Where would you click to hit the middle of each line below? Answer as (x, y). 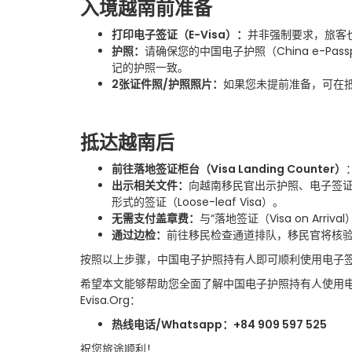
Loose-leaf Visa (220, 202)
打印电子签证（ (150, 35)
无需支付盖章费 (150, 218)
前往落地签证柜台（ (161, 169)
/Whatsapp (189, 324)
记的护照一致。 (150, 68)
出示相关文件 (145, 185)
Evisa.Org (105, 300)
